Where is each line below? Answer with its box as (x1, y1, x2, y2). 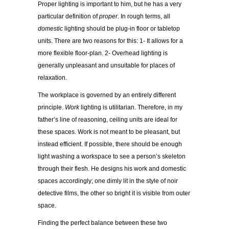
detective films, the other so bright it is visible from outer (38, 190, 190, 197)
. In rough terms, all (118, 13, 170, 20)
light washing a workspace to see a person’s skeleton (38, 153, 186, 161)
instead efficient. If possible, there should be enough (38, 141, 182, 148)
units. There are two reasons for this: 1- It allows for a (38, 37, 183, 45)
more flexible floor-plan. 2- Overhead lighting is (38, 50, 168, 57)
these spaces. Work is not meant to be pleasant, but (38, 128, 180, 136)
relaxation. (38, 74, 67, 82)
